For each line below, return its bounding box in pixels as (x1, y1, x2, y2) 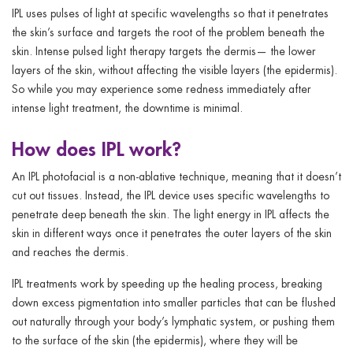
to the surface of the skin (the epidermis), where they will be (12, 332, 298, 347)
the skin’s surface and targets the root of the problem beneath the (12, 24, 325, 39)
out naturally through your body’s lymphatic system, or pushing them (12, 313, 335, 329)
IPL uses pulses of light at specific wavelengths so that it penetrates (12, 5, 329, 20)
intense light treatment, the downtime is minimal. (12, 99, 243, 115)
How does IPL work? (12, 134, 181, 162)
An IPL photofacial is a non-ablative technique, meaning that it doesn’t (12, 168, 341, 184)
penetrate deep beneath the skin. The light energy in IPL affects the (12, 206, 329, 221)
